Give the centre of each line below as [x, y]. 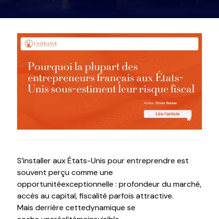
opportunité [39, 184]
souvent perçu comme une [65, 172]
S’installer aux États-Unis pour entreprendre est [103, 160]
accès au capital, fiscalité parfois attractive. [95, 196]
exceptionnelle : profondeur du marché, [131, 184]
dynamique [105, 207]
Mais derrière [41, 207]
